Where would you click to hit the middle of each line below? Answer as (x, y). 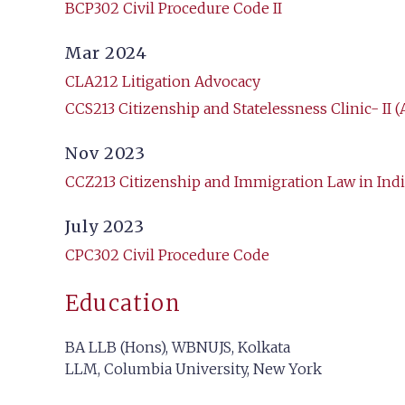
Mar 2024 (107, 53)
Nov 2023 (106, 154)
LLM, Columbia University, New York (193, 369)
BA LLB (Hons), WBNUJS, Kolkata (178, 348)
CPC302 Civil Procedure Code (167, 255)
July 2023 (105, 227)
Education (123, 304)
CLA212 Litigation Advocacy (163, 82)
